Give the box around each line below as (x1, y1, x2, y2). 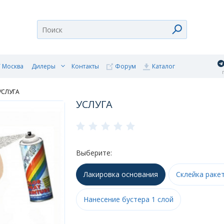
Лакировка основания (83, 169, 158, 179)
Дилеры (31, 62, 55, 70)
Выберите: (76, 148, 112, 157)
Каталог (152, 62, 175, 70)
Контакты (71, 62, 99, 70)
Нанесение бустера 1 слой (83, 194, 173, 204)
